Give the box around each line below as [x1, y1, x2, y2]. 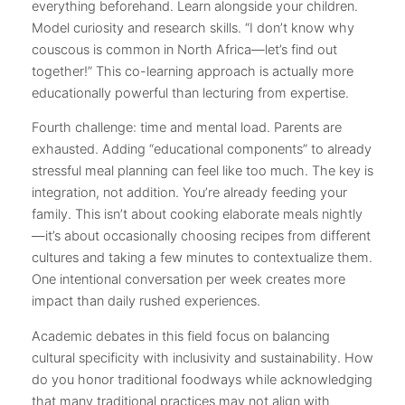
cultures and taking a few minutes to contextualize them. [32, 250, 372, 267]
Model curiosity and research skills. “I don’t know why [32, 19, 354, 36]
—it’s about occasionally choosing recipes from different [32, 228, 371, 245]
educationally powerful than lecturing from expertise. [32, 84, 349, 101]
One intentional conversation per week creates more [32, 271, 345, 288]
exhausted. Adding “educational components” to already [32, 141, 372, 158]
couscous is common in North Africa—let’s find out [32, 41, 337, 58]
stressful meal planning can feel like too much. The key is [32, 163, 373, 180]
